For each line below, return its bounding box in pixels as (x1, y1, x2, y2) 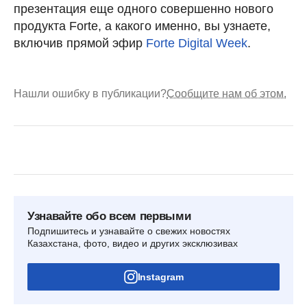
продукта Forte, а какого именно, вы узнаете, (14, 19, 271, 33)
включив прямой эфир (14, 36, 146, 50)
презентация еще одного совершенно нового (14, 1, 273, 16)
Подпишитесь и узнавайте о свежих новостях (27, 225, 230, 236)
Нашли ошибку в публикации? (14, 87, 167, 99)
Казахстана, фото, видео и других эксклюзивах (27, 237, 238, 249)
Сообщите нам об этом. (167, 87, 286, 99)
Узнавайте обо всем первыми (27, 209, 191, 223)
